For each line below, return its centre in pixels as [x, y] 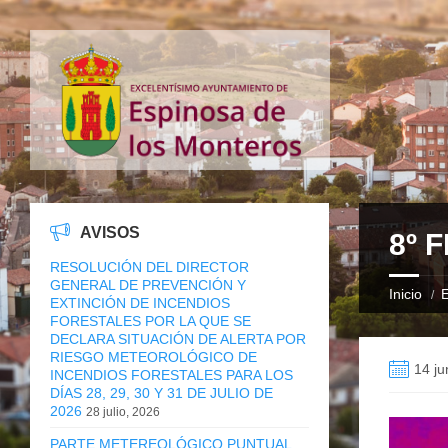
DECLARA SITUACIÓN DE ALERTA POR [178, 338]
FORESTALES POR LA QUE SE [150, 320]
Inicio [405, 293]
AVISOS [110, 232]
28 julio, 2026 [123, 411]
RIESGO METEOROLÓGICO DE [153, 356]
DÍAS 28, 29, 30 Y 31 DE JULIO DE [161, 392]
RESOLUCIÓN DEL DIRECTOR [149, 266]
